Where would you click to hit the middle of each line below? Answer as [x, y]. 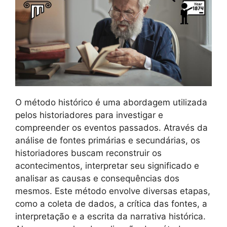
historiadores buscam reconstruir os [88, 153]
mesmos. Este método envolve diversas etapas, [113, 191]
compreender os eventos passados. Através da [111, 128]
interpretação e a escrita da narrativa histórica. [110, 217]
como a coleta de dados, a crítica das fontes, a [111, 204]
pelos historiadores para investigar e [89, 115]
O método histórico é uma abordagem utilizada [111, 103]
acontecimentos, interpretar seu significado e [107, 166]
